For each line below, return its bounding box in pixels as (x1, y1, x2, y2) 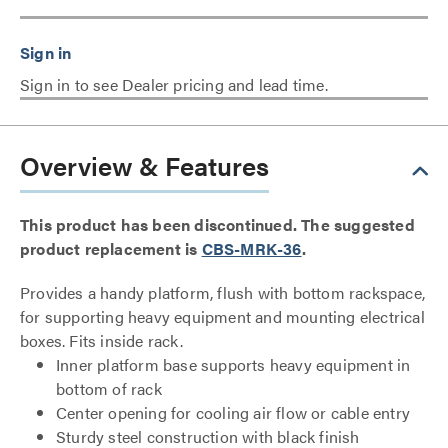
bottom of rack (56, 377, 162, 400)
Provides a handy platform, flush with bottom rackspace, (20, 281, 426, 304)
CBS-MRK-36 (201, 237, 302, 260)
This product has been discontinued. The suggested (20, 213, 415, 236)
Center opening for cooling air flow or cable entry (56, 401, 410, 424)
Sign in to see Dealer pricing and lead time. (20, 73, 328, 96)
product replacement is (20, 237, 202, 260)
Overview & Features (20, 147, 269, 184)
